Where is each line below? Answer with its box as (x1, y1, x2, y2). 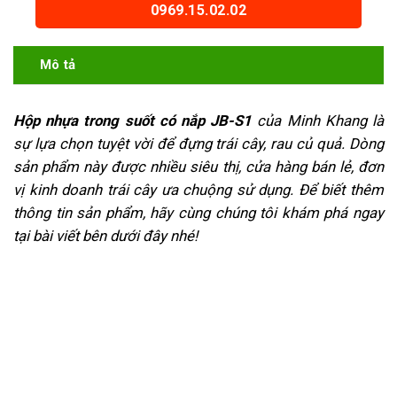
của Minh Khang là (252, 111, 385, 129)
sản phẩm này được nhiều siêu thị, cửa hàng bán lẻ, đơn (13, 157, 384, 175)
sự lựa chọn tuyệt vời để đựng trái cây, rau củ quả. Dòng (13, 134, 384, 152)
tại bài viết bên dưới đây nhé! (13, 226, 198, 245)
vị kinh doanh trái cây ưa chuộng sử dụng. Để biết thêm (13, 180, 384, 198)
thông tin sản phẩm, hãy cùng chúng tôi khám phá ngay (13, 203, 384, 222)
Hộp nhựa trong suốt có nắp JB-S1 (13, 111, 253, 129)
